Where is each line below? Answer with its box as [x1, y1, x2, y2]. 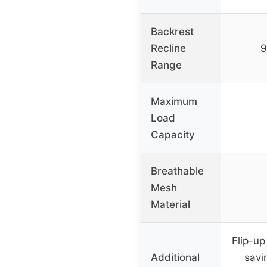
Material [151, 198, 190, 211]
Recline [151, 42, 186, 55]
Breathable [151, 165, 204, 178]
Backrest [151, 26, 194, 38]
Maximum [151, 95, 197, 108]
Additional [151, 252, 200, 264]
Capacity [151, 129, 195, 141]
